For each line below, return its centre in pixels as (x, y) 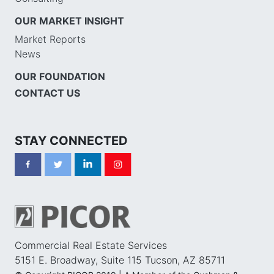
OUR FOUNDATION (60, 76)
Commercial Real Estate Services (91, 246)
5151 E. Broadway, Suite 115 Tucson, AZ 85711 (120, 260)
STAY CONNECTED (71, 140)
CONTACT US (47, 93)
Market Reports (50, 39)
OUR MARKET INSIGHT (69, 20)
